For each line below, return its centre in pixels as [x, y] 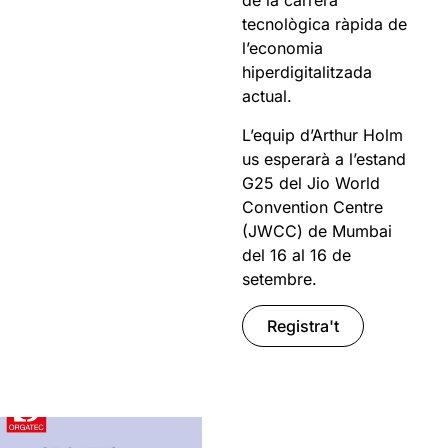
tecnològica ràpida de [325, 24]
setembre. [280, 278]
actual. [267, 96]
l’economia [283, 48]
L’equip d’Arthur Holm [323, 134]
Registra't [303, 325]
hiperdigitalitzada [307, 72]
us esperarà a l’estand [324, 158]
